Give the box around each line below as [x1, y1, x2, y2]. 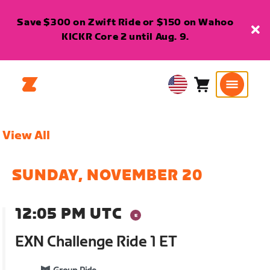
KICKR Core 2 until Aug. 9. [61, 31, 189, 43]
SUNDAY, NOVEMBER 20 [12, 167, 203, 184]
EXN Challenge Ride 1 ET [15, 233, 178, 251]
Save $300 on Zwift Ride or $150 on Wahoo [17, 17, 234, 28]
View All [2, 128, 51, 143]
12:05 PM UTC [15, 206, 122, 223]
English [172, 102, 197, 111]
